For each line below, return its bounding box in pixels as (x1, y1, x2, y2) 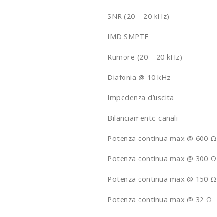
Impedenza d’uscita (108, 92, 174, 102)
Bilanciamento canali (108, 112, 178, 123)
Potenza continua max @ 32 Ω (108, 194, 212, 204)
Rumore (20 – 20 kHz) (108, 51, 182, 62)
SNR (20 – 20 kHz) (108, 11, 170, 21)
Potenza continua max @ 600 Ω (108, 133, 216, 143)
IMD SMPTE (108, 31, 149, 41)
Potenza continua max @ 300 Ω (108, 153, 216, 163)
